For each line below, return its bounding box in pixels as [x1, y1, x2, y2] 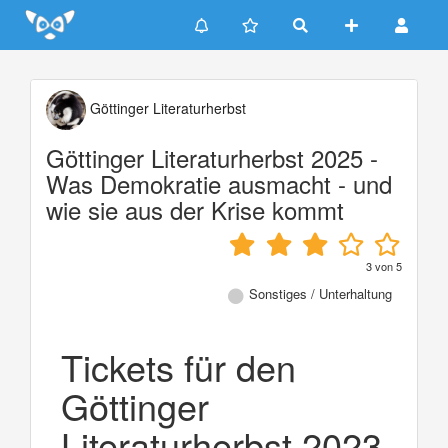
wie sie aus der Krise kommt [46, 192, 344, 227]
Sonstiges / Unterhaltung [249, 284, 392, 303]
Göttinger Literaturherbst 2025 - [46, 140, 378, 175]
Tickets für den [61, 340, 296, 392]
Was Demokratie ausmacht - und [46, 166, 392, 201]
